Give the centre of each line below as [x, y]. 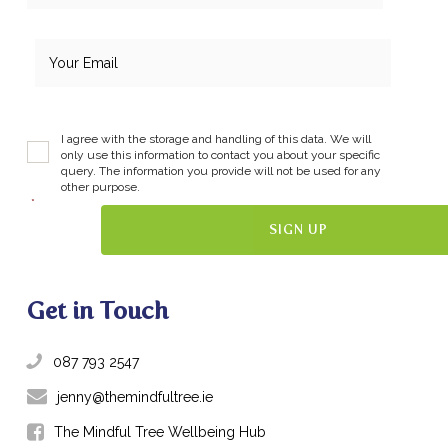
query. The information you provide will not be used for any [220, 170]
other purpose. [100, 186]
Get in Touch [97, 310]
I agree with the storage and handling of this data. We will [215, 138]
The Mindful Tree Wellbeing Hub [157, 432]
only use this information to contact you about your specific [220, 154]
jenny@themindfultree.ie [134, 396]
